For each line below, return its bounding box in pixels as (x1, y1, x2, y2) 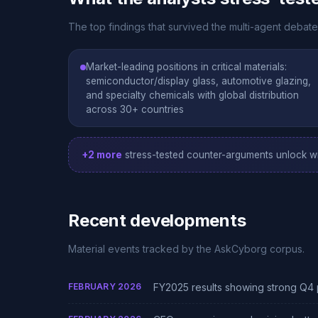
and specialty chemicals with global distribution (86, 89, 299, 101)
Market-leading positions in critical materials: (86, 61, 287, 72)
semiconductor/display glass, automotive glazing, (86, 75, 311, 87)
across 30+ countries (86, 104, 184, 115)
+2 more (82, 149, 122, 160)
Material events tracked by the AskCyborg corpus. (68, 243, 305, 255)
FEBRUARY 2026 (68, 281, 142, 292)
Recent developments (68, 210, 246, 231)
